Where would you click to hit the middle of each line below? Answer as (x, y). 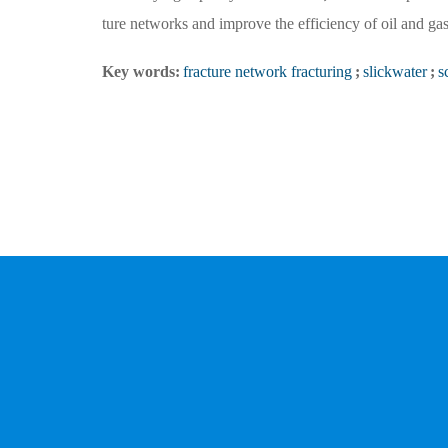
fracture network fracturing (267, 72)
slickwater (395, 72)
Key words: (141, 72)
